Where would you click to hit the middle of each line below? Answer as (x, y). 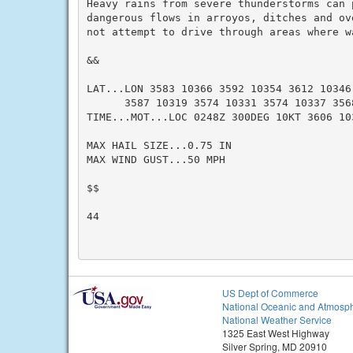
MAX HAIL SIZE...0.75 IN (159, 145)
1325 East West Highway (276, 333)
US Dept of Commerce (270, 293)
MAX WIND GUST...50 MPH (156, 159)
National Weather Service (277, 320)
